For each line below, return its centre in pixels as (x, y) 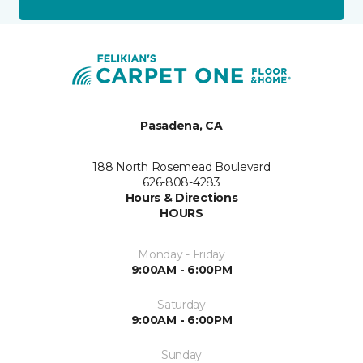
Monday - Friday (181, 254)
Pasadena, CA (181, 126)
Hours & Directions (181, 198)
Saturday (181, 305)
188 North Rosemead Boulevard (181, 167)
